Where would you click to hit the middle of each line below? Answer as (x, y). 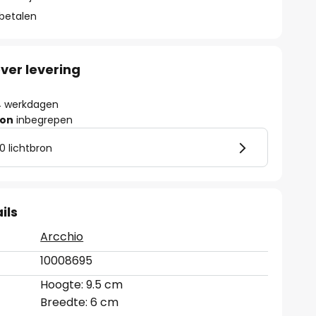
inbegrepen (43, 120)
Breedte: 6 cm (80, 302)
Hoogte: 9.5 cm (82, 285)
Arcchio (62, 237)
